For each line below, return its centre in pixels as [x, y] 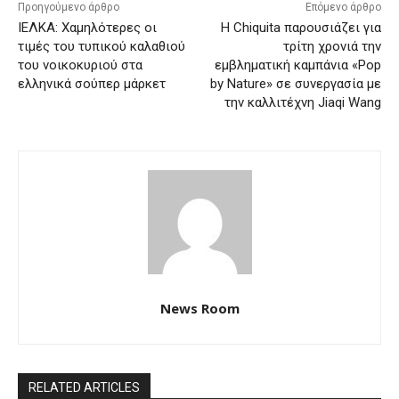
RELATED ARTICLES [84, 388]
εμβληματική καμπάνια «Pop [297, 65]
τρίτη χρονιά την [332, 47]
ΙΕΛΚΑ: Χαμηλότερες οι [87, 28]
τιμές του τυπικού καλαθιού [102, 47]
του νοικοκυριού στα [80, 65]
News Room [199, 309]
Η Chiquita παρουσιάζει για [301, 28]
